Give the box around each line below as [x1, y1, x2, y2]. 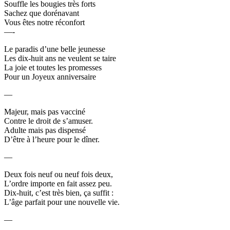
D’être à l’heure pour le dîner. [4, 135, 100, 144]
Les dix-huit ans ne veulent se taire [4, 53, 116, 63]
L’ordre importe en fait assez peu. [4, 179, 112, 188]
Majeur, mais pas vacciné [4, 107, 85, 116]
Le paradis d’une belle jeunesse [4, 44, 105, 53]
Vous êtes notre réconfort [4, 17, 85, 27]
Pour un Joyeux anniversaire [4, 72, 96, 81]
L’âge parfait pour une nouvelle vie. [4, 197, 120, 206]
